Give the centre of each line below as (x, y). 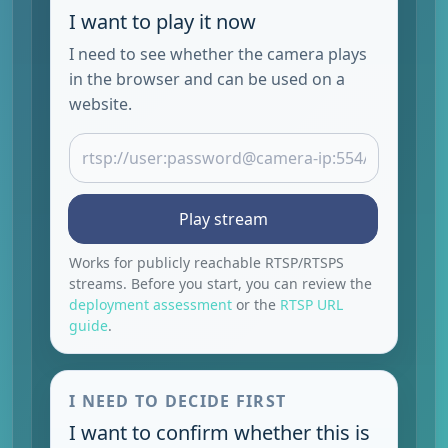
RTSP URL (311, 305)
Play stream (223, 218)
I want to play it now (162, 21)
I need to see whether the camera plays (218, 53)
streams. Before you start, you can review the (220, 284)
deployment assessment (150, 305)
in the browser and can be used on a (207, 78)
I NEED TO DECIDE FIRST (178, 401)
